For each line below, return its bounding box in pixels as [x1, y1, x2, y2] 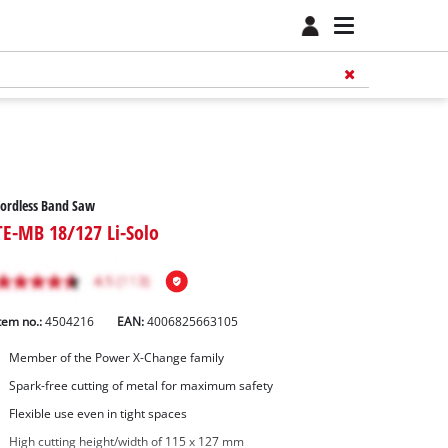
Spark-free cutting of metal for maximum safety [8, 378, 273, 394]
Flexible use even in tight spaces [8, 405, 187, 421]
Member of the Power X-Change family [8, 350, 224, 366]
